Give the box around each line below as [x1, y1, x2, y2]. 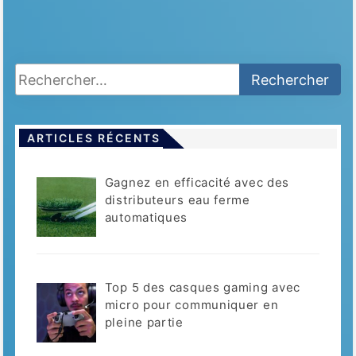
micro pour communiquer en [104, 297, 279, 313]
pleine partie [104, 315, 184, 331]
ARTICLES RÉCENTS [26, 130, 161, 145]
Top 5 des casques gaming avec [104, 280, 301, 296]
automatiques [104, 209, 188, 225]
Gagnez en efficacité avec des [104, 174, 290, 190]
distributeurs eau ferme [104, 192, 250, 207]
